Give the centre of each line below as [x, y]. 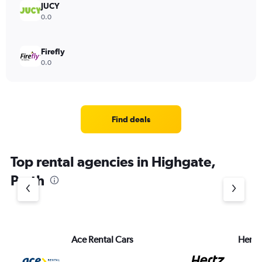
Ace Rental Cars [102, 239]
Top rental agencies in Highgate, [113, 161]
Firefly [53, 51]
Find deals [131, 119]
